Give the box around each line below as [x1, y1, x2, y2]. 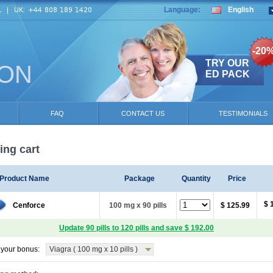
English [228, 5, 253, 15]
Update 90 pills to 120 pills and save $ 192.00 [59, 224, 214, 232]
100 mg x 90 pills [109, 201, 167, 210]
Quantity [181, 174, 211, 183]
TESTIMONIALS [219, 110, 268, 117]
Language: [164, 5, 200, 14]
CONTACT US [121, 110, 165, 117]
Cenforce [13, 201, 45, 210]
